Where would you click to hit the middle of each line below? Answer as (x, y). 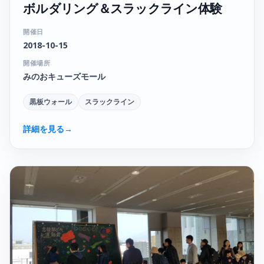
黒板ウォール (51, 102)
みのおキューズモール (64, 77)
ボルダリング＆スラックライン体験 (123, 9)
